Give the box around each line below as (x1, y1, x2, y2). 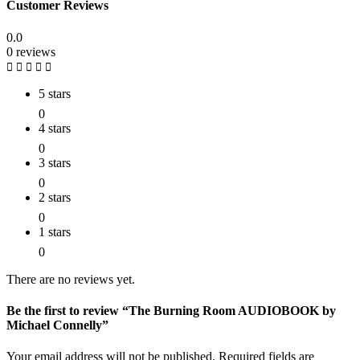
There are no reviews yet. (6, 272, 135, 286)
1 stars (39, 224, 71, 239)
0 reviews (6, 44, 55, 59)
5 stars (39, 86, 71, 100)
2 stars (39, 190, 71, 204)
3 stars (39, 155, 71, 170)
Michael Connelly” (6, 317, 108, 332)
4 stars (39, 121, 71, 135)
